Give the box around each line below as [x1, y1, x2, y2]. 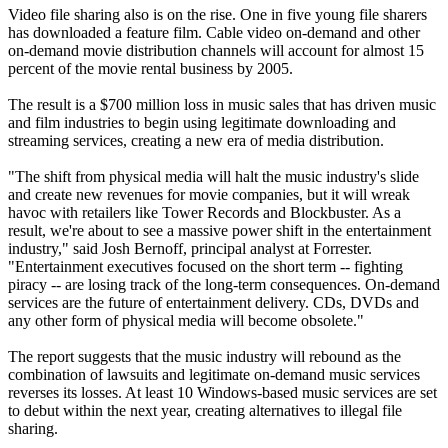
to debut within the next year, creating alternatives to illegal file [8, 401, 402, 419]
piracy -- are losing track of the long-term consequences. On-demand [8, 275, 440, 293]
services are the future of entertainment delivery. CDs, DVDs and [8, 293, 419, 311]
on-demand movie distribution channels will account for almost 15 [8, 41, 424, 59]
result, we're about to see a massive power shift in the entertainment [8, 221, 431, 239]
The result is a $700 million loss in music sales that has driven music [8, 95, 436, 113]
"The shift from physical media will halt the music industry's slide [8, 167, 419, 185]
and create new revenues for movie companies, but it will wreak [8, 185, 410, 203]
